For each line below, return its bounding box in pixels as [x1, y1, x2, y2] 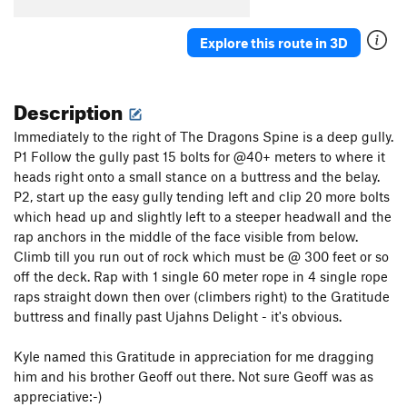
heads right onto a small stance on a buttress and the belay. [14, 168, 380, 185]
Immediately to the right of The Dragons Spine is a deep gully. [14, 128, 393, 145]
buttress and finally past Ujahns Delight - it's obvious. [14, 308, 342, 325]
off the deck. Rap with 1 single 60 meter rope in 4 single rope [14, 268, 388, 285]
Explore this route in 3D [200, 34, 348, 51]
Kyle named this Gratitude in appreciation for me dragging [14, 348, 374, 365]
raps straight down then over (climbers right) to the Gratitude [14, 288, 390, 305]
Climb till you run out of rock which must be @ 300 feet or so [14, 248, 389, 265]
